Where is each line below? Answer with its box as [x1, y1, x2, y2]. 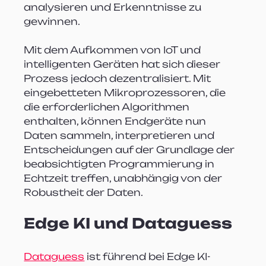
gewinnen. [24, 15, 81, 27]
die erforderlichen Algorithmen [24, 100, 192, 113]
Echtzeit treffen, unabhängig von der [24, 172, 225, 184]
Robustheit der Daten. [24, 186, 144, 198]
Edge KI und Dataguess [24, 214, 233, 232]
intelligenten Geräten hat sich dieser [24, 58, 223, 70]
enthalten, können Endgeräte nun [24, 115, 209, 127]
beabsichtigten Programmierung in [24, 157, 217, 170]
